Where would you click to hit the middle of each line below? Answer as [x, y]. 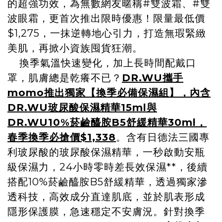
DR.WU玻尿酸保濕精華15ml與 [82, 108]
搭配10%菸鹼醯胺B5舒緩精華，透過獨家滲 [108, 182]
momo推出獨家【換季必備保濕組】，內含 [109, 93]
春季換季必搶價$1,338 [62, 138]
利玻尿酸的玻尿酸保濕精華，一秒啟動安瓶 [106, 152]
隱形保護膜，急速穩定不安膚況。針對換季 [106, 212]
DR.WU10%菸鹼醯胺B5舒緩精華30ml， [107, 123]
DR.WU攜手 [153, 78]
